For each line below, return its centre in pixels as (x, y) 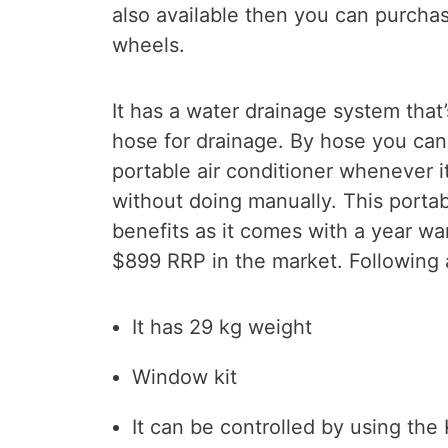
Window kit (184, 377)
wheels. (148, 45)
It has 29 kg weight (222, 327)
